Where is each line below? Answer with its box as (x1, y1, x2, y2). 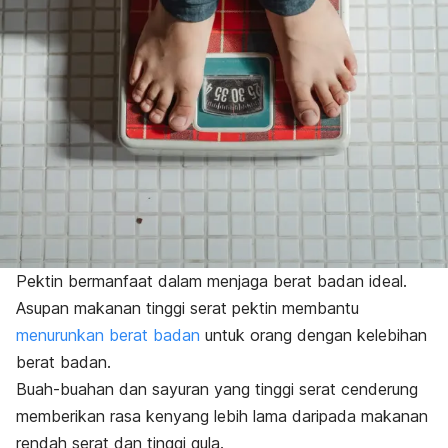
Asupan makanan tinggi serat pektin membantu (16, 298, 359, 319)
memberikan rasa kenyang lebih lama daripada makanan (16, 406, 428, 427)
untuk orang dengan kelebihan (200, 325, 427, 346)
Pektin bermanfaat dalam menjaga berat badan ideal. (16, 271, 407, 292)
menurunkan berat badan (16, 325, 200, 346)
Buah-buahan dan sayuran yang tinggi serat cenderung (16, 379, 418, 400)
